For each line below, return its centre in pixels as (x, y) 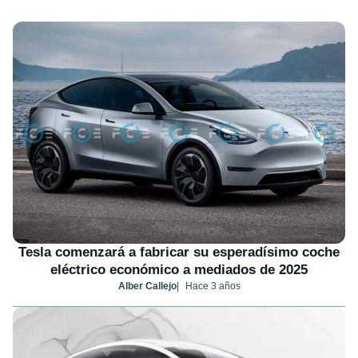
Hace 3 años (213, 286)
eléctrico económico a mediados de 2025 (179, 269)
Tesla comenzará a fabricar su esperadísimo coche (179, 252)
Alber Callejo (147, 286)
